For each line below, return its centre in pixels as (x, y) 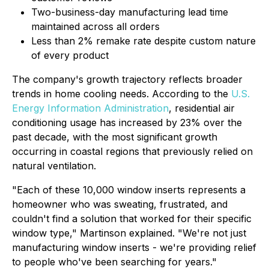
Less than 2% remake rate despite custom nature (144, 41)
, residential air (202, 108)
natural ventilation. (54, 166)
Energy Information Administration (90, 108)
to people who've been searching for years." (114, 262)
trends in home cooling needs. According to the (122, 94)
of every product (70, 55)
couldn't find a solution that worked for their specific (132, 219)
